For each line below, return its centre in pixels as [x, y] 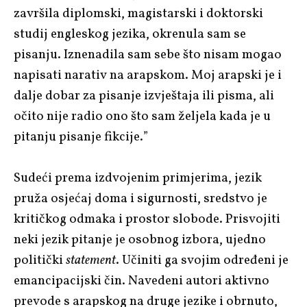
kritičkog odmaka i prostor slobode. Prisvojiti [147, 219]
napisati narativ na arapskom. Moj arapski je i [148, 75]
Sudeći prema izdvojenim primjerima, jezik [138, 178]
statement [91, 260]
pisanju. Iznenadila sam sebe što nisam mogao [148, 54]
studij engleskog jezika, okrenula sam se [130, 34]
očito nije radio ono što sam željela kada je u [142, 116]
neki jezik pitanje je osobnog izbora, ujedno [140, 240]
